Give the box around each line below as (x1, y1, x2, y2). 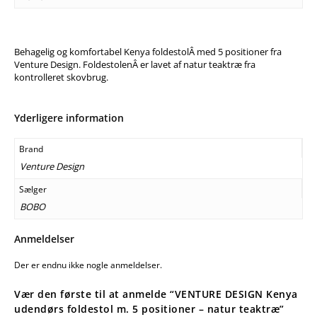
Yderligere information (14, 111, 124, 125)
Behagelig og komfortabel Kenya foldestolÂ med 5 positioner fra (14, 45, 282, 59)
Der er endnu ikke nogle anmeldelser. (14, 259, 162, 272)
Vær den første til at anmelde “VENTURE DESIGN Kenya (14, 287, 298, 301)
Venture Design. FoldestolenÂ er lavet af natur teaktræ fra (14, 58, 255, 71)
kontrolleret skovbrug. (14, 71, 108, 84)
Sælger (19, 183, 47, 195)
